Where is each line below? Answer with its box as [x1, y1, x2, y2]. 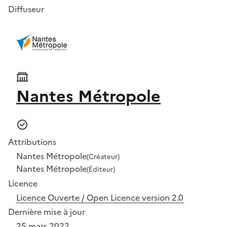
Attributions [8, 136, 56, 148]
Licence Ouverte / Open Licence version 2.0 [16, 192, 183, 204]
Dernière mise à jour [8, 206, 85, 218]
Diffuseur [8, 3, 44, 15]
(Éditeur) [87, 164, 115, 174]
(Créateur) [87, 152, 120, 162]
